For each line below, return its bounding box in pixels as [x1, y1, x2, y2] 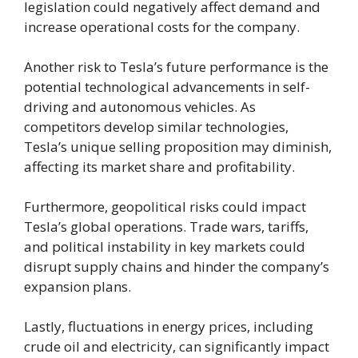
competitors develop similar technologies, [24, 117, 288, 137]
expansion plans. [24, 277, 131, 296]
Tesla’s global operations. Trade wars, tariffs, [24, 217, 308, 237]
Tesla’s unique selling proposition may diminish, [24, 137, 332, 157]
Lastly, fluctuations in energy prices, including [24, 317, 313, 336]
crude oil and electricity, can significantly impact [24, 337, 329, 356]
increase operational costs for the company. [24, 18, 300, 37]
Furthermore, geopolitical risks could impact [24, 197, 306, 217]
